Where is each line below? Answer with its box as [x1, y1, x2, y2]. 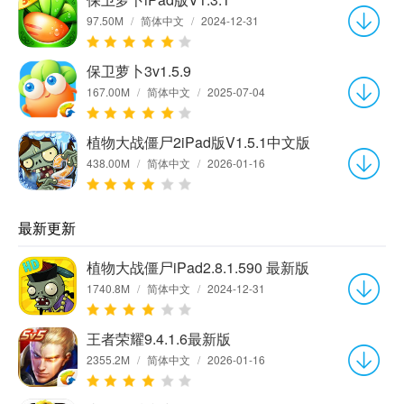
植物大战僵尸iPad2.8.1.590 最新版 [87, 256, 309, 278]
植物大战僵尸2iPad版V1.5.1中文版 [87, 131, 310, 152]
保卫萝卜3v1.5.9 [87, 60, 191, 81]
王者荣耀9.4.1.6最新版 [87, 327, 231, 349]
